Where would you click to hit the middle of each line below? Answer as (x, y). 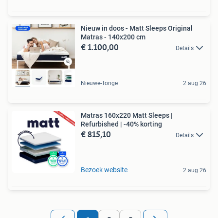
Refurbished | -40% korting (121, 124)
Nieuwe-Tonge (99, 83)
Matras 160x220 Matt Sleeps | (127, 115)
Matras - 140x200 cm (113, 37)
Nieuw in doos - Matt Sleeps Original (137, 28)
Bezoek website (104, 170)
